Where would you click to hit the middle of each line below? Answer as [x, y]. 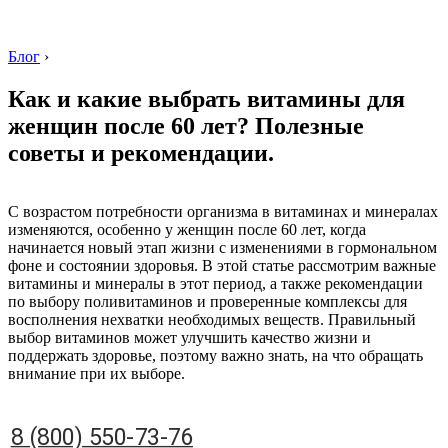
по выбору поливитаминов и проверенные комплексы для [207, 301]
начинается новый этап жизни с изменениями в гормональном [222, 247]
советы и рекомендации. [141, 152]
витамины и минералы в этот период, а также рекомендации [215, 283]
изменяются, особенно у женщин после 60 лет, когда [187, 229]
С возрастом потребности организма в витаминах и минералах [223, 211]
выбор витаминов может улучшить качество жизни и [189, 337]
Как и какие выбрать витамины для [206, 98]
